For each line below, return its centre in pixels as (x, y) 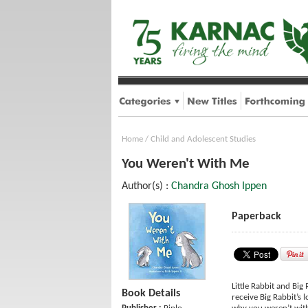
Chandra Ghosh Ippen (219, 186)
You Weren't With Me (186, 164)
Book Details (151, 294)
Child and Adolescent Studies (203, 139)
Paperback (256, 217)
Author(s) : (146, 186)
